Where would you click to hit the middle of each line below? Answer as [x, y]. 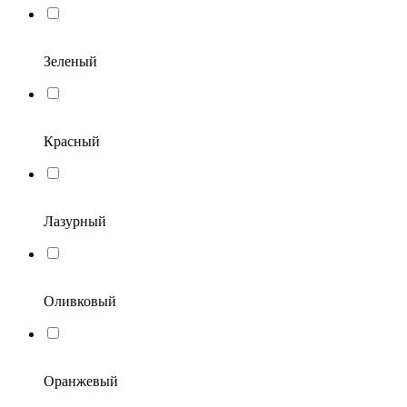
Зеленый [70, 61]
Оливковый [80, 301]
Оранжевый [81, 381]
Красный [72, 141]
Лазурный [75, 221]
